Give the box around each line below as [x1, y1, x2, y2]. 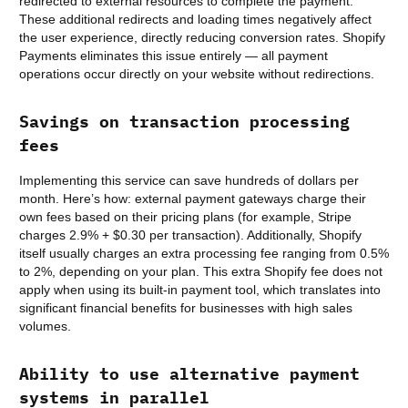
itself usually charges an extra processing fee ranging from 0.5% [19, 246, 389, 261]
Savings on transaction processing [19, 111, 350, 133]
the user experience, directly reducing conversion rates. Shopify [19, 30, 385, 46]
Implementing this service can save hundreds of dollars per [19, 173, 359, 189]
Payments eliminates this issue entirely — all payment [19, 48, 328, 64]
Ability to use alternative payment [19, 363, 360, 385]
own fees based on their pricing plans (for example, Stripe [19, 209, 352, 225]
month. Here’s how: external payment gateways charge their [19, 191, 366, 207]
